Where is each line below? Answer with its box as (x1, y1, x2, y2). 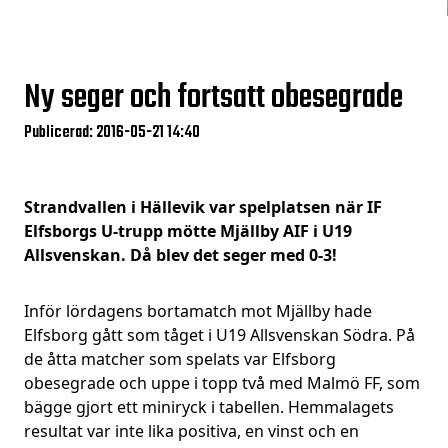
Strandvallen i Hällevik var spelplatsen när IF (24, 196, 382, 218)
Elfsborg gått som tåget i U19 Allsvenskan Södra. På (24, 324, 415, 346)
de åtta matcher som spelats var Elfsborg (24, 348, 336, 370)
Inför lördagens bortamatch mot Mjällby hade (24, 300, 372, 322)
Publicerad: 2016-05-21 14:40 (24, 120, 200, 146)
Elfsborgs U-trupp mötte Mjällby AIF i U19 (24, 220, 352, 242)
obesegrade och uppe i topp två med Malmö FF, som (24, 372, 420, 394)
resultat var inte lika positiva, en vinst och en (24, 420, 359, 442)
